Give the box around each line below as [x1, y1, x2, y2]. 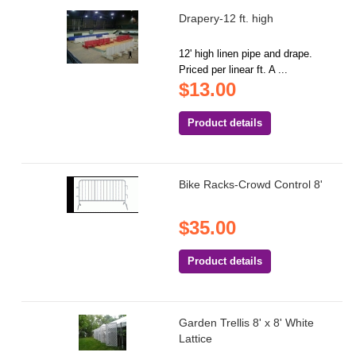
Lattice [179, 332, 213, 346]
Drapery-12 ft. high [179, 12, 274, 25]
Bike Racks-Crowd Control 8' [179, 178, 323, 192]
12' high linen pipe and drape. [179, 48, 313, 60]
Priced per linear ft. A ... [179, 64, 288, 76]
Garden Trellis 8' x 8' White [179, 316, 315, 330]
